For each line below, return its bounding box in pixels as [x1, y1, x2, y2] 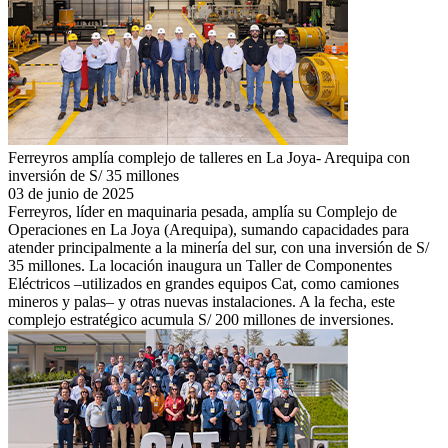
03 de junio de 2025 [8, 184, 134, 202]
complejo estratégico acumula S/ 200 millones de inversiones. [8, 310, 394, 328]
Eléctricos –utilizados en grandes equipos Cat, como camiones [8, 274, 399, 292]
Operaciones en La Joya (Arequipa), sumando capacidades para [8, 220, 409, 238]
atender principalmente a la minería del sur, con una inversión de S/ [8, 238, 429, 256]
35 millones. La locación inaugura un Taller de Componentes [8, 256, 392, 274]
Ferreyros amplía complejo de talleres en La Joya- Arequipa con [8, 148, 410, 166]
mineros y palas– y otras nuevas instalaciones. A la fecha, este [8, 292, 395, 310]
